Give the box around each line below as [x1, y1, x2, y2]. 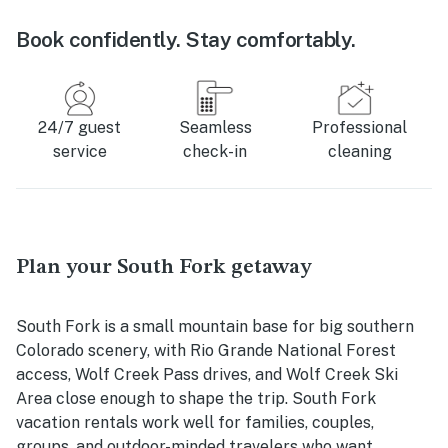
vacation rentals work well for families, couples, [16, 412, 374, 432]
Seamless [178, 117, 252, 137]
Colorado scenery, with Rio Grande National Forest [16, 340, 396, 360]
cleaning [327, 141, 392, 161]
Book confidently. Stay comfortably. [16, 26, 356, 52]
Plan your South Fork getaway [16, 256, 311, 278]
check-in [183, 141, 248, 161]
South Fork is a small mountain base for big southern [16, 316, 414, 336]
